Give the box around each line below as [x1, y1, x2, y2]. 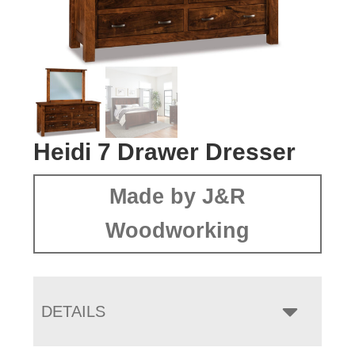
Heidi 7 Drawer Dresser [33, 139, 296, 166]
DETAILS [41, 303, 106, 321]
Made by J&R [109, 185, 246, 209]
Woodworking [105, 219, 250, 243]
